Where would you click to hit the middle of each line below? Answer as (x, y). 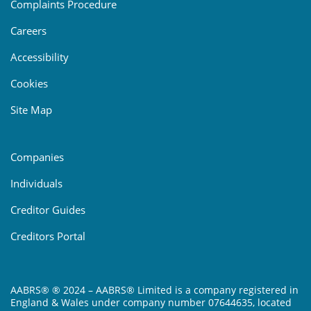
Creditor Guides (48, 209)
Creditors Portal (48, 236)
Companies (37, 157)
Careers (28, 30)
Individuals (36, 183)
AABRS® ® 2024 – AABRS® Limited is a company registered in (154, 289)
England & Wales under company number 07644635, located (151, 302)
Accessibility (40, 57)
